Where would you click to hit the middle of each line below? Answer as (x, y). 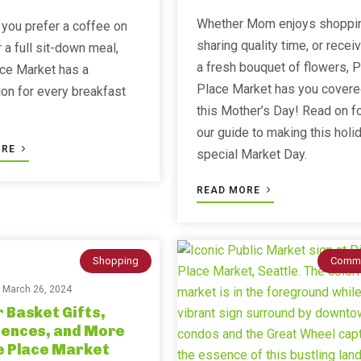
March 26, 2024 (37, 289)
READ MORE (230, 190)
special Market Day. (251, 154)
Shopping (115, 261)
